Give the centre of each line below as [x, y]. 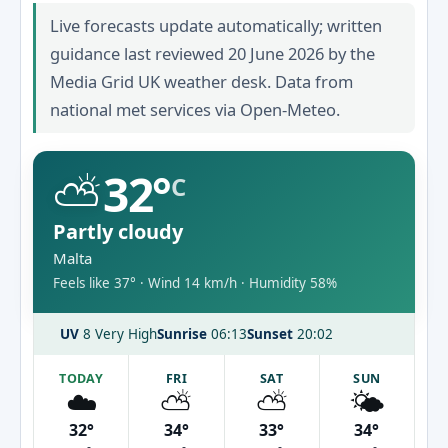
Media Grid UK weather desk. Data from [201, 81]
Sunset [270, 334]
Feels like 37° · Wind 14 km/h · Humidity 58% [195, 283]
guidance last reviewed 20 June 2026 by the [212, 53]
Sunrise [182, 334]
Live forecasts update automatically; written [216, 25]
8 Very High [118, 334]
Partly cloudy [118, 231]
